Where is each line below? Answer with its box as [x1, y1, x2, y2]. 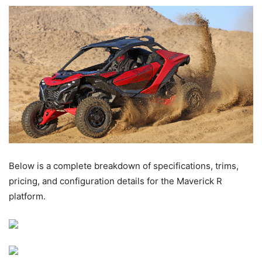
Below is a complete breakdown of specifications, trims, [9, 160, 239, 172]
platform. [9, 191, 46, 202]
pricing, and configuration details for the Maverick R [9, 175, 222, 187]
